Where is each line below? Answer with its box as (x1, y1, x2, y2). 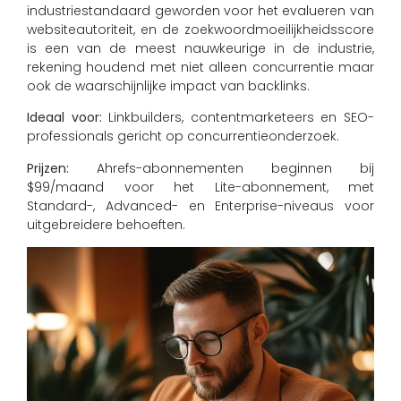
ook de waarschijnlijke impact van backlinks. (27, 77, 310, 96)
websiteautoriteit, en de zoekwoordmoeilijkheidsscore (27, 21, 374, 39)
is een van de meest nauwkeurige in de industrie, (27, 39, 374, 58)
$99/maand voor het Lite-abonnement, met (27, 177, 374, 196)
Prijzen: (27, 158, 69, 177)
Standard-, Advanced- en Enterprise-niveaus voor (27, 196, 374, 215)
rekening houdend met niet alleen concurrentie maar (27, 58, 374, 77)
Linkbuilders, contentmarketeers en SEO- (101, 108, 375, 127)
